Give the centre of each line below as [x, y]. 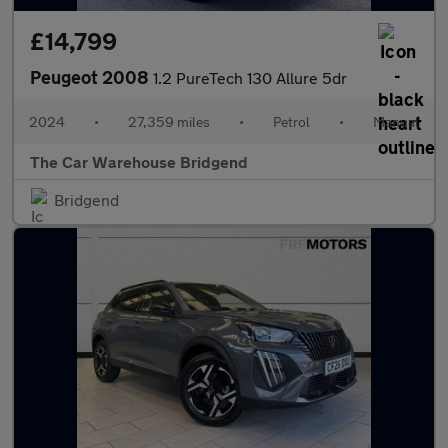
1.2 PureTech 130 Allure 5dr [250, 77]
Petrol [291, 121]
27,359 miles [169, 121]
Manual [396, 121]
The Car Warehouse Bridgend [139, 161]
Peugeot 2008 [91, 77]
